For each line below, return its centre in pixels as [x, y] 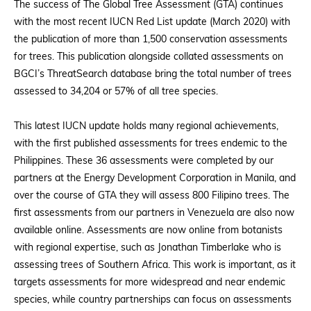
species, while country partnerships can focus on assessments [153, 300]
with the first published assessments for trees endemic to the [151, 144]
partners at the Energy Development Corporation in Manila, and [155, 179]
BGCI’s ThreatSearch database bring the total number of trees [153, 75]
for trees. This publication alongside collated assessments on [149, 57]
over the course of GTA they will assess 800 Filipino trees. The [152, 196]
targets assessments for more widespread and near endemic [150, 283]
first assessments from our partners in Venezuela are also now [154, 213]
